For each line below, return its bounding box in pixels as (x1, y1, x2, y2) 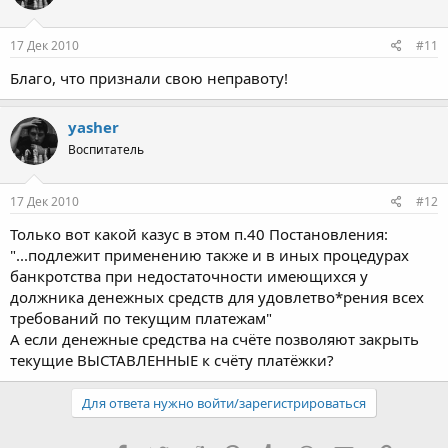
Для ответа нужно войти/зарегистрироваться (82, 393, 366, 412)
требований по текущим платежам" (10, 307, 272, 328)
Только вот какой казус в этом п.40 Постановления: (10, 223, 388, 244)
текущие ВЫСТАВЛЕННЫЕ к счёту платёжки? (10, 349, 334, 370)
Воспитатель (68, 141, 144, 158)
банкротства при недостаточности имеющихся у (10, 265, 368, 286)
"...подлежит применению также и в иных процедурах (10, 244, 409, 265)
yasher (68, 117, 119, 137)
